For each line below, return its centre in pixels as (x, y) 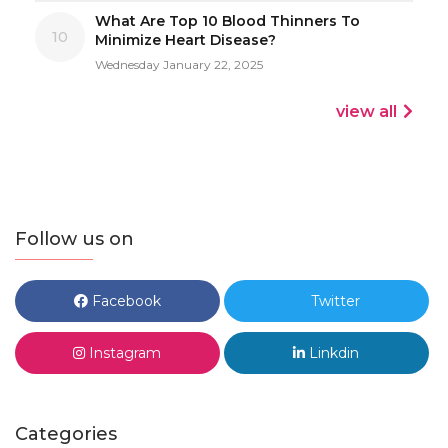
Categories (66, 433)
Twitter (334, 300)
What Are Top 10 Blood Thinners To (227, 20)
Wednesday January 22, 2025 (179, 64)
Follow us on (74, 238)
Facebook (124, 300)
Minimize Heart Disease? (185, 39)
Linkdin (332, 352)
